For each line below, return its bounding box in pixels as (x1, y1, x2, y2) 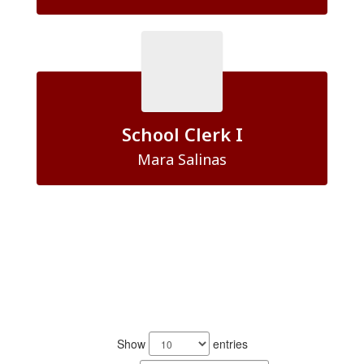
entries (209, 336, 248, 352)
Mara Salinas (137, 149, 227, 169)
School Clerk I (121, 122, 243, 146)
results (60, 331, 94, 347)
